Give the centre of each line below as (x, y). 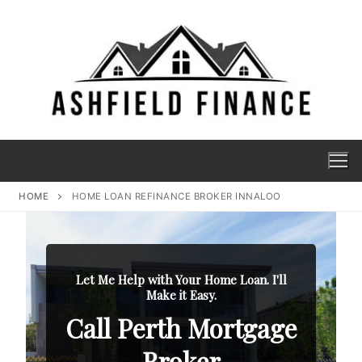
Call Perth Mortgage (181, 327)
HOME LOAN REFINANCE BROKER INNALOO (178, 196)
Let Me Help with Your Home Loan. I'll (181, 279)
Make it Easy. (181, 295)
